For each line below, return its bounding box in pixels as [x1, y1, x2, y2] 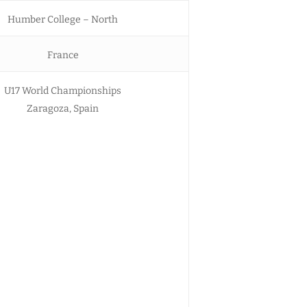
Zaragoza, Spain [27, 102, 99, 114]
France [47, 49, 79, 61]
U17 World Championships [4, 84, 121, 97]
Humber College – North [8, 13, 118, 25]
